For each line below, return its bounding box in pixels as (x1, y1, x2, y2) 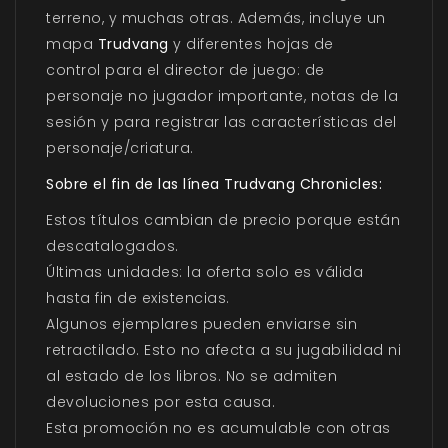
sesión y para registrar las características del (46, 112, 397, 133)
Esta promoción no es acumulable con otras (46, 418, 391, 439)
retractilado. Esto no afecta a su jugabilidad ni (46, 340, 401, 361)
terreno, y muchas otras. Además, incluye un (46, 8, 386, 29)
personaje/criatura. (46, 138, 194, 159)
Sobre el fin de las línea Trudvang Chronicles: (46, 174, 382, 195)
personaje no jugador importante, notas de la (46, 86, 398, 107)
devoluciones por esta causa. (46, 392, 275, 413)
